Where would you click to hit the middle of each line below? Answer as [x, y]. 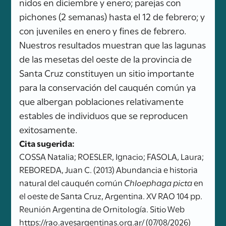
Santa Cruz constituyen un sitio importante [107, 72]
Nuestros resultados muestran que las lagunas [113, 44]
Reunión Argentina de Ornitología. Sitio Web [102, 208]
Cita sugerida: [47, 143]
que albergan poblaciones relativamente [102, 101]
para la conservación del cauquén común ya [108, 87]
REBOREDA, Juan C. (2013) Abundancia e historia [109, 169]
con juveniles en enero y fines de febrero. [103, 30]
